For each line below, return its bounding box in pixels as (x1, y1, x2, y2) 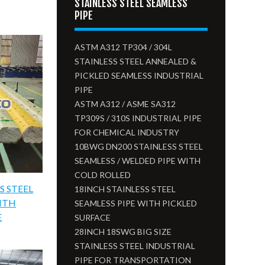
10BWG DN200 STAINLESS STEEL (75, 141, 203, 151)
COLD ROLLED (75, 170, 131, 180)
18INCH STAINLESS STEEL (75, 184, 176, 194)
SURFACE (75, 212, 111, 222)
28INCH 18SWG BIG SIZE (75, 227, 172, 237)
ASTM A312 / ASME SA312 (75, 99, 176, 109)
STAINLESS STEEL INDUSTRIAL (75, 241, 196, 251)
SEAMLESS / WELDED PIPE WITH (75, 156, 201, 166)
